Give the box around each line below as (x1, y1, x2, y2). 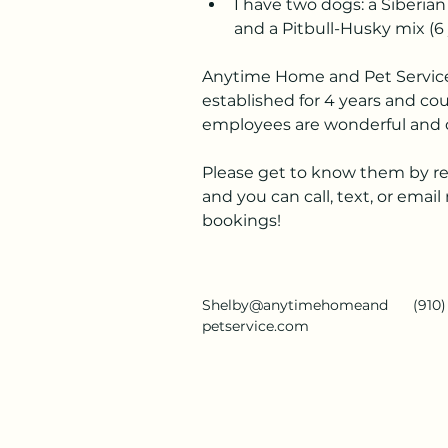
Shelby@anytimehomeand (202, 296, 389, 314)
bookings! (202, 211, 282, 230)
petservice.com (202, 317, 310, 335)
